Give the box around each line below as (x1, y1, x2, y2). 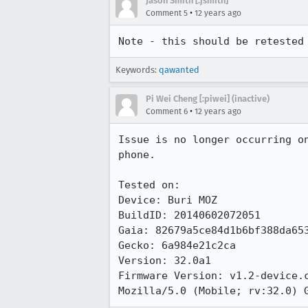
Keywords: (115, 65, 159, 75)
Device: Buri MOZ (118, 194, 217, 206)
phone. (118, 148, 155, 161)
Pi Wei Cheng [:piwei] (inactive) (146, 93, 269, 104)
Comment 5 (146, 8, 188, 18)
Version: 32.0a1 (118, 254, 211, 267)
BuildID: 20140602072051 (118, 209, 261, 221)
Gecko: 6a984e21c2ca (118, 239, 236, 252)
